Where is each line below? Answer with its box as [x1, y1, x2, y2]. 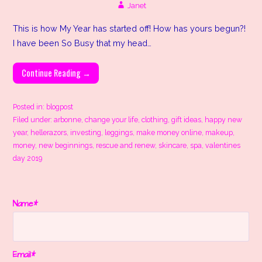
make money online [136, 127, 202, 137]
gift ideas [171, 115, 202, 124]
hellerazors [30, 127, 67, 137]
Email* [13, 249, 36, 261]
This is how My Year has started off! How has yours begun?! [13, 23, 246, 33]
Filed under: [13, 115, 54, 124]
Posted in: [13, 102, 47, 111]
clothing [142, 115, 168, 124]
